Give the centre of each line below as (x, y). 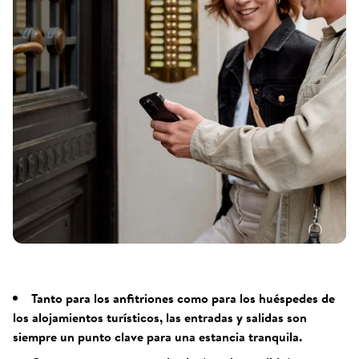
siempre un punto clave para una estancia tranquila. (157, 337)
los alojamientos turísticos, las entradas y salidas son (160, 317)
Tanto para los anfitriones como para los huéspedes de (183, 298)
